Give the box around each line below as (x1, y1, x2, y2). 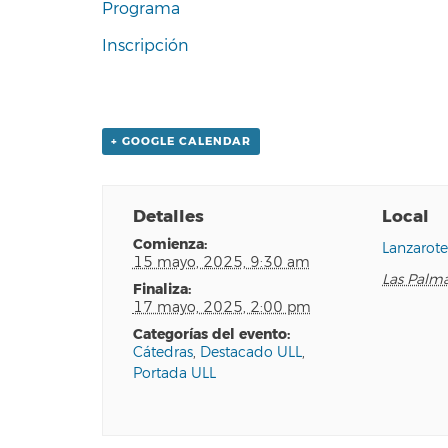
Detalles (132, 205, 204, 229)
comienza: (142, 235, 207, 255)
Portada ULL (132, 365, 216, 383)
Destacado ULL (199, 344, 302, 362)
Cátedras (132, 344, 193, 362)
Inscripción (102, 36, 189, 57)
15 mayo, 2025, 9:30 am (132, 254, 310, 272)
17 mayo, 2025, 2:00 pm (132, 299, 311, 317)
